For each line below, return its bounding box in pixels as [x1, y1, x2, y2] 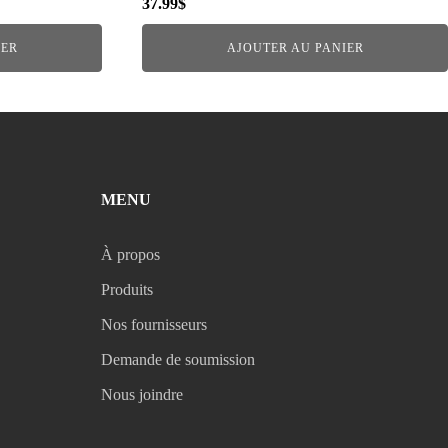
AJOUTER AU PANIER [226, 40, 364, 55]
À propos [101, 245, 161, 263]
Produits [101, 280, 154, 298]
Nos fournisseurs [101, 315, 208, 333]
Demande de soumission [101, 350, 256, 368]
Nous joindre [101, 385, 184, 403]
